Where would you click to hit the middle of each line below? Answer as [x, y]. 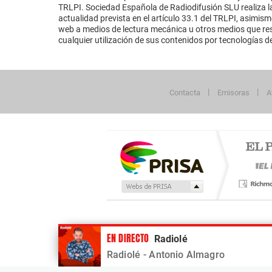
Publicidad [76, 231]
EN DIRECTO [128, 238]
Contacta [185, 93]
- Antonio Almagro [184, 255]
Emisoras [233, 93]
